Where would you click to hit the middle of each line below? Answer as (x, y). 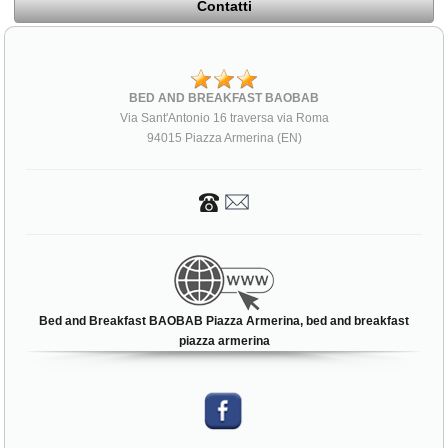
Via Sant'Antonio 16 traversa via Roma (224, 118)
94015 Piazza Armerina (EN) (224, 138)
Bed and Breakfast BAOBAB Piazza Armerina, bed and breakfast (224, 320)
